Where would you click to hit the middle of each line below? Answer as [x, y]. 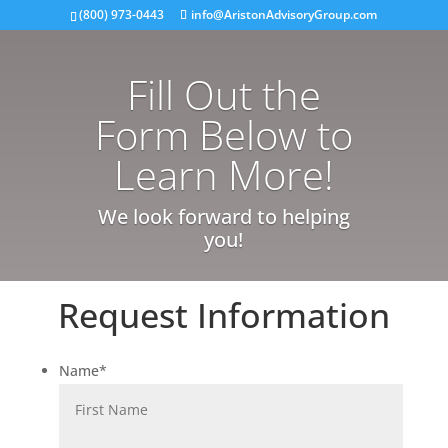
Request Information [223, 315]
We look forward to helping [223, 216]
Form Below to [223, 134]
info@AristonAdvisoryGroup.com [284, 14]
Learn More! [223, 174]
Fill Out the [223, 94]
